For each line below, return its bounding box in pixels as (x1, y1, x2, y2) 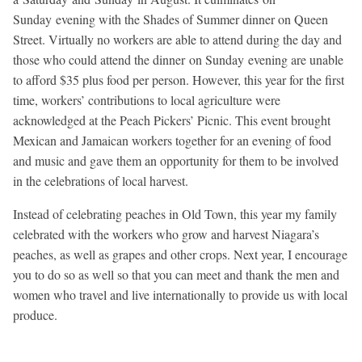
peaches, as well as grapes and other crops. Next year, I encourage (13, 246, 347, 263)
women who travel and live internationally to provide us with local (13, 286, 347, 304)
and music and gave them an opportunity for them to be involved (13, 152, 339, 170)
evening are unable (244, 51, 343, 69)
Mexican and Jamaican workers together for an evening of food (13, 132, 331, 149)
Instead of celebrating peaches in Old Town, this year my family (13, 205, 337, 223)
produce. (13, 306, 57, 324)
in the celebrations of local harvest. (13, 172, 188, 190)
